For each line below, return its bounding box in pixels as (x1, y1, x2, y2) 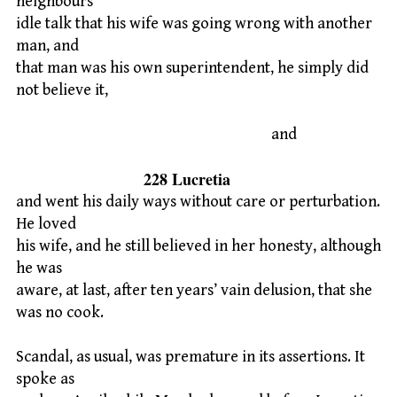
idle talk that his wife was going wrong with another (16, 13, 372, 33)
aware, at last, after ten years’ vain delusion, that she (16, 280, 372, 300)
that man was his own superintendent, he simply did (16, 58, 369, 77)
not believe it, (16, 80, 108, 99)
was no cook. (16, 302, 104, 322)
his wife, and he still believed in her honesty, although (16, 236, 381, 255)
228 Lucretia (16, 167, 230, 191)
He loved (16, 214, 76, 233)
